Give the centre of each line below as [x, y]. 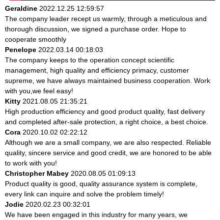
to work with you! [31, 163]
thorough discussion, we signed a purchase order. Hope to [96, 29]
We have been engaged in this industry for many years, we [96, 214]
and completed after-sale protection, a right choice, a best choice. [107, 122]
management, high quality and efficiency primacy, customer [97, 70]
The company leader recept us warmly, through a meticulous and [106, 18]
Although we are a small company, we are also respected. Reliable [108, 142]
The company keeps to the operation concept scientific [90, 60]
